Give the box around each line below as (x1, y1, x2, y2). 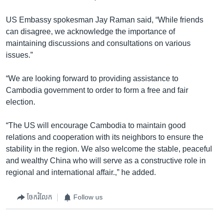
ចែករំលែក (27, 193, 52, 201)
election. (6, 97, 35, 106)
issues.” (6, 50, 33, 59)
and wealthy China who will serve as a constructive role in (6, 156, 206, 165)
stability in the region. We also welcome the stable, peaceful (6, 144, 212, 153)
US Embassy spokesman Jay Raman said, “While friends (6, 15, 203, 24)
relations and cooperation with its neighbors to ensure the (6, 132, 203, 141)
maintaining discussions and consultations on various (6, 39, 191, 47)
